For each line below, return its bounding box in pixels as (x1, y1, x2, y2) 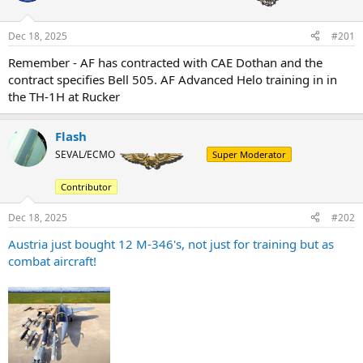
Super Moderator (212, 147, 286, 160)
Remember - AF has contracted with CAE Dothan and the (8, 53, 322, 70)
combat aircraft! (8, 252, 96, 269)
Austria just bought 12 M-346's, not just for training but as (8, 235, 334, 252)
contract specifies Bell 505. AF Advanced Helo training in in (8, 70, 337, 88)
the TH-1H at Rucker (8, 88, 120, 105)
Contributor (61, 180, 112, 193)
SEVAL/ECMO (55, 147, 115, 161)
